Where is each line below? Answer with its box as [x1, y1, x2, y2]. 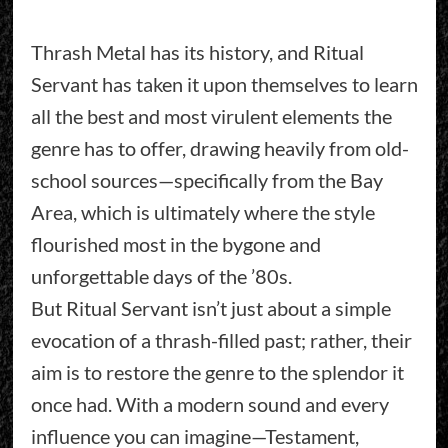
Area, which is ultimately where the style [30, 199, 375, 224]
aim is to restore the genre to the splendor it [30, 359, 404, 384]
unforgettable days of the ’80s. [30, 263, 292, 288]
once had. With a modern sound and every [30, 391, 389, 416]
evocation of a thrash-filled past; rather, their [30, 327, 412, 352]
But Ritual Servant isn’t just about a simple [30, 295, 391, 320]
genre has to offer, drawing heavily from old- [30, 135, 409, 160]
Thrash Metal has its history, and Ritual [30, 39, 364, 64]
